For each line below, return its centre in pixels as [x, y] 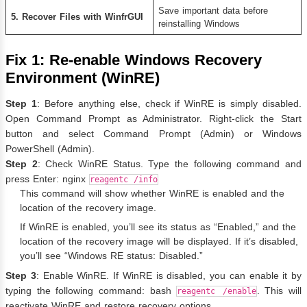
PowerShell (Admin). [50, 148]
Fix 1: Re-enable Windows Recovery [134, 60]
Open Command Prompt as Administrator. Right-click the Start [153, 118]
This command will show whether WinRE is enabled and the [152, 193]
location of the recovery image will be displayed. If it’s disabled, [159, 241]
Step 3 [21, 275]
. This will [279, 290]
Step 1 [21, 103]
